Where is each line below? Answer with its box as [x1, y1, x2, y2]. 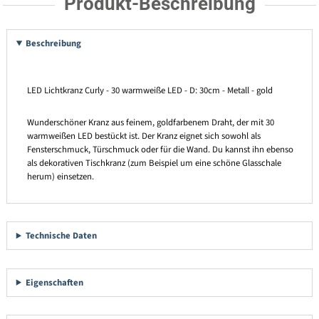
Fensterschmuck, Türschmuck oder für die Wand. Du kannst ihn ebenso [26, 143, 293, 157]
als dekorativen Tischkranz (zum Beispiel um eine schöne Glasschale [26, 157, 281, 170]
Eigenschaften [26, 276, 84, 289]
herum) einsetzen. [26, 170, 94, 184]
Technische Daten [26, 229, 98, 243]
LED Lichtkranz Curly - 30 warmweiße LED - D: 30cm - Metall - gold [26, 84, 273, 98]
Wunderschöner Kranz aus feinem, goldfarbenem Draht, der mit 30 [26, 116, 274, 130]
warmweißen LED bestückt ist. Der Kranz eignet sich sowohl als [26, 130, 261, 143]
